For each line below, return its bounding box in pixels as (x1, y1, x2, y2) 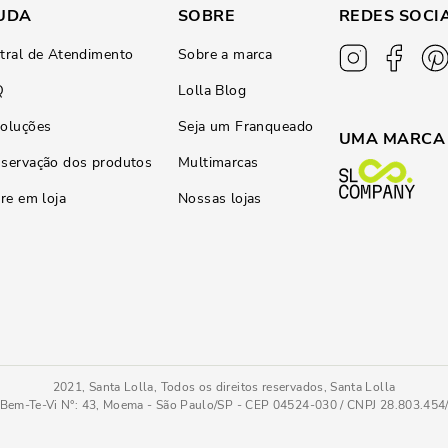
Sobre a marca (177, 45, 273, 64)
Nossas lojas (177, 189, 262, 208)
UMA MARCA (339, 128, 446, 150)
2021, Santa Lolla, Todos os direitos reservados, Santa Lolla (52, 379, 396, 395)
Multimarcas (177, 153, 259, 172)
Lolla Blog (177, 81, 247, 100)
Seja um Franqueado (177, 117, 314, 136)
